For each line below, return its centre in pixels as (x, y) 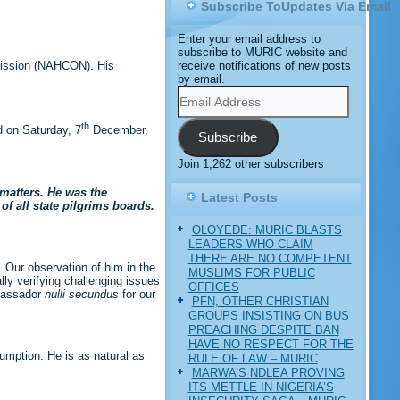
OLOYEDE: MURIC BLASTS (267, 229)
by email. (201, 79)
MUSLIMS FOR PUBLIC (251, 272)
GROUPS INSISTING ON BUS (268, 315)
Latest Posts (239, 197)
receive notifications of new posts (264, 66)
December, (118, 130)
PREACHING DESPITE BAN (263, 329)
